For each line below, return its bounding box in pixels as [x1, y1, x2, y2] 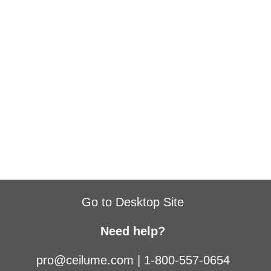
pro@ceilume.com [36, 253, 134, 267]
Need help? [100, 224, 166, 238]
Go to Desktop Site [82, 195, 184, 209]
